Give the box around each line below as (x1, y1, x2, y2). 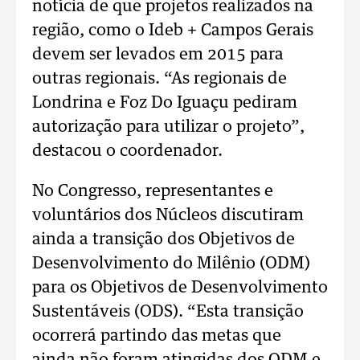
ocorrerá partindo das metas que (32, 328, 281, 344)
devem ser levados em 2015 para (32, 47, 284, 63)
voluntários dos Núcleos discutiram (32, 207, 304, 223)
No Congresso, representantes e (32, 183, 273, 199)
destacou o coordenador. (32, 143, 223, 159)
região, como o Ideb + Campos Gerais (32, 22, 313, 39)
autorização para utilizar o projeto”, (32, 119, 305, 135)
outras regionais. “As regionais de (32, 71, 287, 87)
